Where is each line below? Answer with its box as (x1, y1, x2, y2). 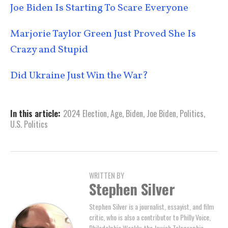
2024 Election (63, 107, 107, 120)
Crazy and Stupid (10, 42, 88, 57)
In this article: (10, 107, 61, 120)
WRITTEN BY (89, 169, 124, 181)
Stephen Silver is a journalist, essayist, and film (89, 201, 214, 212)
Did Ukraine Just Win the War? (10, 68, 148, 83)
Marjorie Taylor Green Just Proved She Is (10, 26, 196, 41)
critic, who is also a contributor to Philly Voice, (89, 211, 211, 222)
